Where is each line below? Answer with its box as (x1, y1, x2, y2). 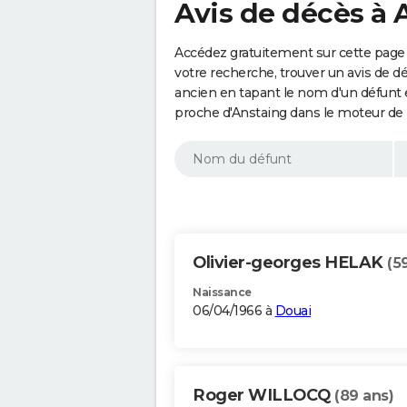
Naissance (193, 285, 252, 300)
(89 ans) (334, 387, 393, 405)
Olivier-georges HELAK (193, 253, 387, 273)
